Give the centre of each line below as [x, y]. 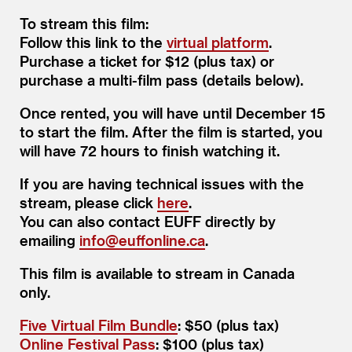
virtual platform [218, 42]
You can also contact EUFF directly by [148, 221]
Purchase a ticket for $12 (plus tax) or [147, 60]
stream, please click [88, 202]
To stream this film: [84, 23]
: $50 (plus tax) [228, 324]
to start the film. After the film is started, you [171, 131]
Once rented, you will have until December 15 [172, 112]
